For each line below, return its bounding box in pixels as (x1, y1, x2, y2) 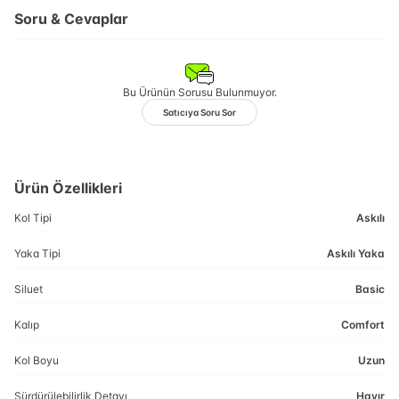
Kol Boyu (14, 354, 59, 367)
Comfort (341, 318, 385, 331)
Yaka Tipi (14, 247, 61, 260)
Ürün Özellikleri (14, 179, 122, 197)
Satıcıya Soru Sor (163, 106, 236, 118)
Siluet (14, 282, 43, 296)
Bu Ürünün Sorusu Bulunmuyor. (122, 85, 277, 99)
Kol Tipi (14, 211, 52, 224)
